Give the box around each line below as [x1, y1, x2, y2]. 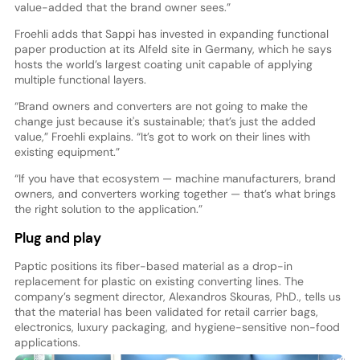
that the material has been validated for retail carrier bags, [14, 304, 318, 319]
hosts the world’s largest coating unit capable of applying [14, 57, 313, 72]
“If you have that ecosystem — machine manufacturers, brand [14, 171, 336, 186]
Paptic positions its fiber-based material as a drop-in [14, 258, 292, 273]
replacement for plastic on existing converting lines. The [14, 273, 304, 288]
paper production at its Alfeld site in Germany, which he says [14, 42, 332, 57]
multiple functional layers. [14, 72, 146, 88]
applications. [14, 334, 80, 350]
